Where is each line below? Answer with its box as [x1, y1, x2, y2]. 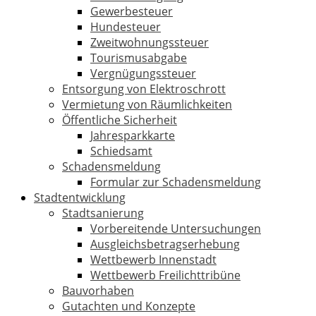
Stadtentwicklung [34, 190, 126, 205]
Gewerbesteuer [90, 4, 173, 19]
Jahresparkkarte [90, 128, 175, 143]
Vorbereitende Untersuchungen [90, 221, 261, 236]
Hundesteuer [90, 19, 161, 35]
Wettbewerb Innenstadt [90, 252, 217, 267]
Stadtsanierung [62, 205, 144, 221]
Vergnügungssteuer [90, 66, 196, 81]
